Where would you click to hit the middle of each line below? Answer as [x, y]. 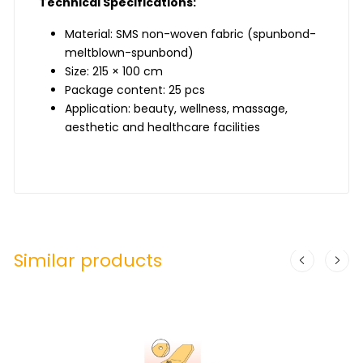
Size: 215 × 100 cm [114, 72]
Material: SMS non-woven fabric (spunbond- [191, 34]
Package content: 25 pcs [135, 90]
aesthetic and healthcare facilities [163, 128]
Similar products [88, 261]
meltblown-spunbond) [130, 53]
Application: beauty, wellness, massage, [177, 109]
